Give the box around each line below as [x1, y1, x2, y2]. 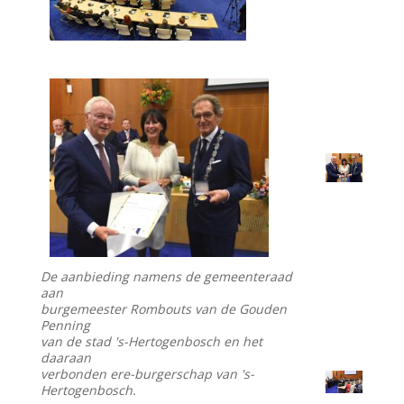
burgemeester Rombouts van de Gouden [41, 300, 288, 318]
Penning [41, 317, 91, 335]
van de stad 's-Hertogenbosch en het [41, 333, 263, 351]
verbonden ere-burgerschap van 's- [41, 365, 255, 383]
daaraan [41, 349, 92, 367]
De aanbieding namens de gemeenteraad [41, 268, 293, 286]
